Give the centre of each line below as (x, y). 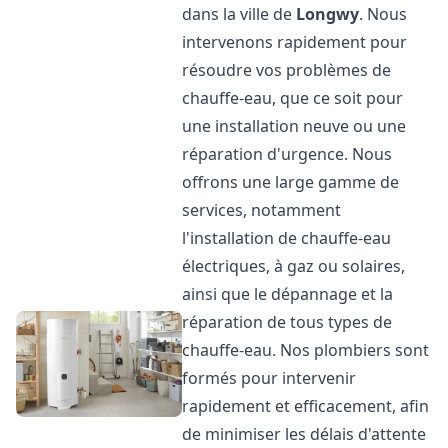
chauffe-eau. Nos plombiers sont (306, 350)
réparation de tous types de (287, 322)
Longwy (328, 14)
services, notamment (262, 210)
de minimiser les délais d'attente (304, 434)
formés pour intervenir (269, 378)
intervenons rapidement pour (295, 42)
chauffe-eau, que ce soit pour (293, 98)
